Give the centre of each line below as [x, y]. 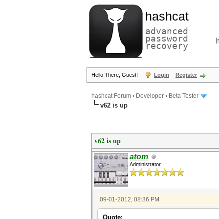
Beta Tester [184, 96]
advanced [167, 31]
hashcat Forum [111, 96]
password [167, 38]
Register [186, 75]
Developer [150, 96]
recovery [167, 46]
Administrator [145, 164]
